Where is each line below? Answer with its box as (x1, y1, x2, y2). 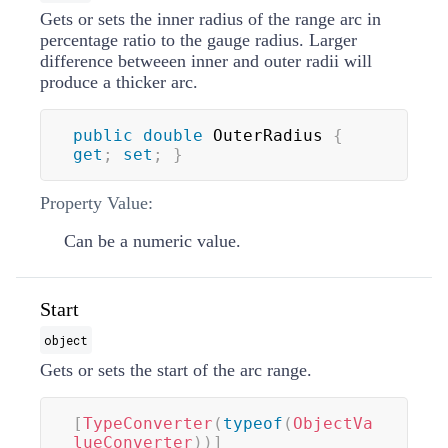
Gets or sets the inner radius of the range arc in (40, 8, 381, 29)
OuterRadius (203, 125, 333, 145)
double (143, 125, 203, 145)
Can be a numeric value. (64, 230, 241, 251)
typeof (223, 413, 283, 433)
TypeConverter (83, 413, 213, 433)
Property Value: (40, 192, 153, 213)
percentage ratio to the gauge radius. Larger (40, 29, 357, 50)
